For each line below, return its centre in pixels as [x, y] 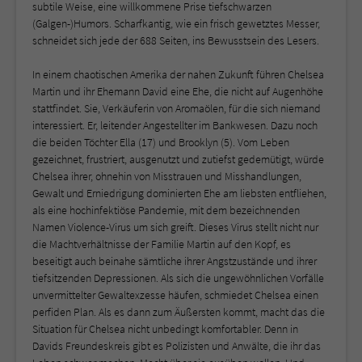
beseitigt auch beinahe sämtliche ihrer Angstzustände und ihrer [175, 261]
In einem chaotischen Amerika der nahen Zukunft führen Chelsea [178, 74]
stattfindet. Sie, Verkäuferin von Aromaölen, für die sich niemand [177, 108]
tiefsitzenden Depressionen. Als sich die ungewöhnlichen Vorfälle [178, 278]
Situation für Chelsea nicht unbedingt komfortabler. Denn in [165, 328]
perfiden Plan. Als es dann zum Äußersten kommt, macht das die [179, 311]
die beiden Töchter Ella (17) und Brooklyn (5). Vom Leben [161, 142]
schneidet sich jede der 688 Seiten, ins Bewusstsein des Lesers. [176, 40]
